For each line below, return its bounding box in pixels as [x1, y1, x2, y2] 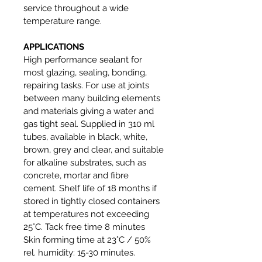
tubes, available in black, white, [23, 131, 147, 142]
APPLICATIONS [23, 41, 84, 52]
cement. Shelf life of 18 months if [23, 182, 157, 194]
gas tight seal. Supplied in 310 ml [23, 118, 154, 129]
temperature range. [23, 15, 102, 26]
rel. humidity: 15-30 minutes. [23, 247, 135, 258]
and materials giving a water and [23, 105, 154, 116]
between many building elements [23, 92, 160, 104]
